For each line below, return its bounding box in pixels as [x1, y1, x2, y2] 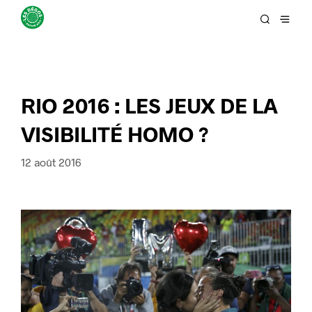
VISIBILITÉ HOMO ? [21, 120, 209, 146]
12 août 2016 [21, 155, 81, 169]
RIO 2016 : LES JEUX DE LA [21, 92, 278, 118]
